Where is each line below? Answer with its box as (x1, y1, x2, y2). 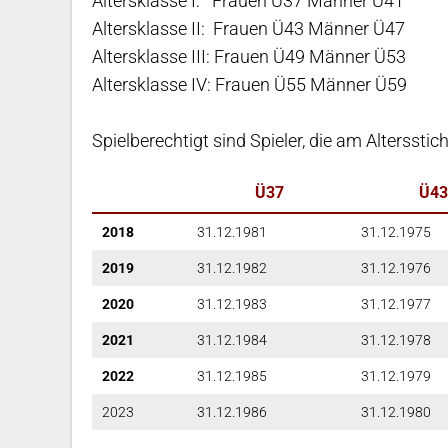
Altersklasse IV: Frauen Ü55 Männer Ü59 (92, 74, 407, 96)
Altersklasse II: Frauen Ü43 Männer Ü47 (92, 18, 405, 40)
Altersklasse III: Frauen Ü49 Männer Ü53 (92, 46, 406, 68)
